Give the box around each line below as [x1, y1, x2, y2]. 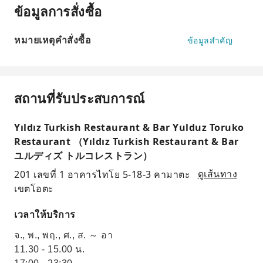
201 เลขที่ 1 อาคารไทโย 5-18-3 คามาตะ [14, 168, 190, 181]
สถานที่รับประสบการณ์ [14, 89, 145, 107]
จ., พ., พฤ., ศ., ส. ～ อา [14, 230, 113, 240]
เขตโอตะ [14, 182, 54, 195]
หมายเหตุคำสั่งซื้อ [14, 35, 91, 45]
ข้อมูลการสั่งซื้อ [14, 2, 102, 20]
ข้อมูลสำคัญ [187, 36, 232, 45]
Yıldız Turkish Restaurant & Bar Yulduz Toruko [14, 121, 244, 134]
